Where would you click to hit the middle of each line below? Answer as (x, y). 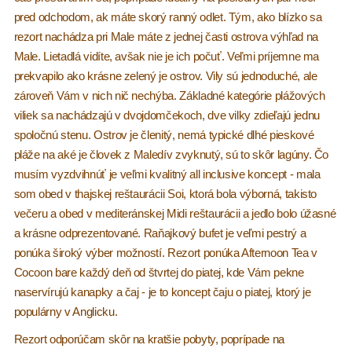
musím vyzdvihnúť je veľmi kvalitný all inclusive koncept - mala (167, 174)
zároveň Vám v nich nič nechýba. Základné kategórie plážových (169, 96)
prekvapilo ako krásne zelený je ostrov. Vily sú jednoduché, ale (165, 76)
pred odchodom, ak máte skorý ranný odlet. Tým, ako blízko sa (168, 17)
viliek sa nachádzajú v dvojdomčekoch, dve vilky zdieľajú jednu (167, 115)
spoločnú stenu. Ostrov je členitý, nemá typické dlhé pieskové (164, 135)
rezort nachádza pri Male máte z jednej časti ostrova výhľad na (166, 37)
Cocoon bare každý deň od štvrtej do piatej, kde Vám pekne (159, 273)
